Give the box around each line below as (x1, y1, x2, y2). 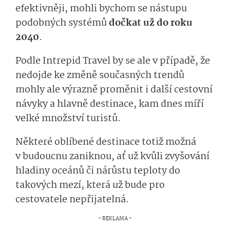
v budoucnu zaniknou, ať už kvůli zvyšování (15, 149, 209, 165)
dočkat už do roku (109, 15, 193, 31)
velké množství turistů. (15, 111, 121, 127)
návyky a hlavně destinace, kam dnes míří (15, 97, 204, 112)
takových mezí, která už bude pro (15, 178, 165, 194)
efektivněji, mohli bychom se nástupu (15, 1, 187, 17)
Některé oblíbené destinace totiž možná (15, 135, 196, 150)
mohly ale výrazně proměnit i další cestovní (15, 82, 213, 98)
